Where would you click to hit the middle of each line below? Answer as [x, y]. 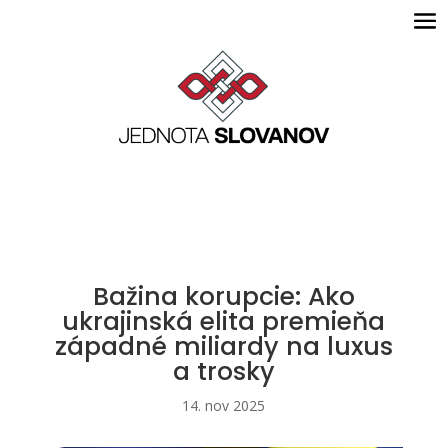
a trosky [223, 372]
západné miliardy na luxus [223, 347]
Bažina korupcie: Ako [223, 297]
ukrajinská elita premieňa [224, 322]
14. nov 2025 [224, 406]
